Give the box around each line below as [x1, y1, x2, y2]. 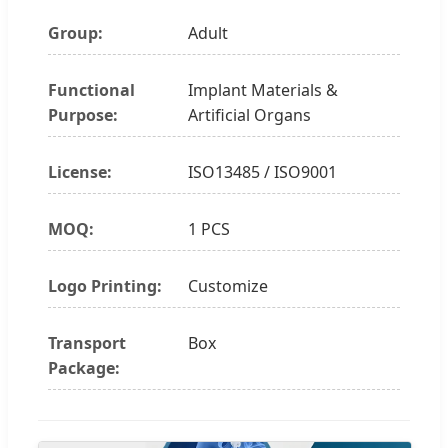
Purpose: [48, 103, 118, 126]
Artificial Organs [188, 103, 311, 126]
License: [48, 160, 112, 183]
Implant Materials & [188, 78, 338, 101]
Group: [48, 21, 103, 44]
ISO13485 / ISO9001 [188, 160, 337, 183]
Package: [48, 356, 120, 379]
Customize [188, 274, 268, 297]
